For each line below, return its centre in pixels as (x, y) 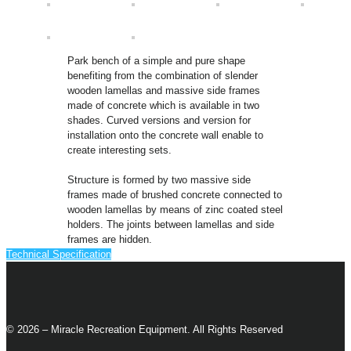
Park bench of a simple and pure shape (156, 61)
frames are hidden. (109, 240)
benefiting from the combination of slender (162, 76)
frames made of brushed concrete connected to (174, 195)
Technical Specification (59, 255)
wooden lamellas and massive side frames (163, 91)
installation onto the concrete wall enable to (165, 136)
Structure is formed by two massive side (159, 180)
